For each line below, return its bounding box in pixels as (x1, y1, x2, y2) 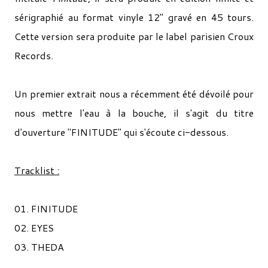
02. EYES (14, 221, 54, 234)
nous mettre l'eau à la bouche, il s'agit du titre (14, 106, 254, 120)
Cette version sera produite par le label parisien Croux (14, 29, 254, 43)
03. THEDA (14, 240, 64, 254)
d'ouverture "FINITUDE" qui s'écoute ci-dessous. (14, 125, 229, 139)
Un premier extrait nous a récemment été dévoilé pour (14, 87, 254, 100)
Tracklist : (14, 163, 59, 177)
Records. (14, 48, 56, 62)
